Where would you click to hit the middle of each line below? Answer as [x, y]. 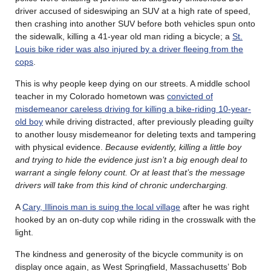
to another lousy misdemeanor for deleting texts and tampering [135, 134]
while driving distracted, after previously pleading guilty [148, 121]
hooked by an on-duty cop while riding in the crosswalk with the [135, 219]
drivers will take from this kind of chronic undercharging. [123, 185]
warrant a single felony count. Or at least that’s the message [130, 172]
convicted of [190, 96]
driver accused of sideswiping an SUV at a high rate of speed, [133, 11]
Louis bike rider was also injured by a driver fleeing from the [129, 49]
